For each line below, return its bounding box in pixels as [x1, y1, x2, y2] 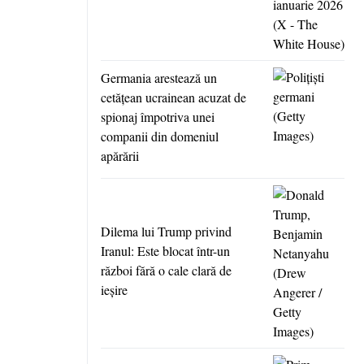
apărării [101, 147, 139, 165]
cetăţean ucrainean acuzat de [101, 89, 246, 106]
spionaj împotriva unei [101, 108, 214, 126]
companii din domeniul [101, 128, 219, 145]
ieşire [101, 281, 128, 299]
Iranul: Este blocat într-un [101, 242, 230, 260]
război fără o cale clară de [101, 262, 232, 279]
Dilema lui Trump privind [101, 223, 232, 240]
